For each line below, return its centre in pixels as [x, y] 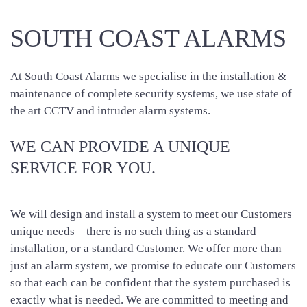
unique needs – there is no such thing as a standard [133, 231]
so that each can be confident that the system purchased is [150, 282]
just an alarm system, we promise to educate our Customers [153, 265]
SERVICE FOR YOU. [83, 168]
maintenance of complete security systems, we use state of [151, 94]
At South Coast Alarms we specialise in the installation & [148, 76]
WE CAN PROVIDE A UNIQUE [120, 147]
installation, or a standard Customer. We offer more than [146, 248]
